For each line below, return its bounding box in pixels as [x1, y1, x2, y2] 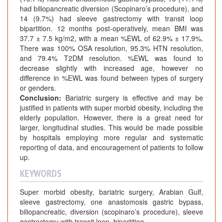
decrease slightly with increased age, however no [20, 63, 203, 73]
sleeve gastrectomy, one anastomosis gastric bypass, [20, 197, 203, 207]
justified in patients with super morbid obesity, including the [20, 103, 203, 113]
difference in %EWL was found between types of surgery [20, 73, 203, 83]
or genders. [20, 83, 56, 93]
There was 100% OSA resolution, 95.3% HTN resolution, [20, 43, 203, 54]
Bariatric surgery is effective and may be [65, 93, 204, 103]
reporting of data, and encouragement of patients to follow [20, 142, 203, 153]
